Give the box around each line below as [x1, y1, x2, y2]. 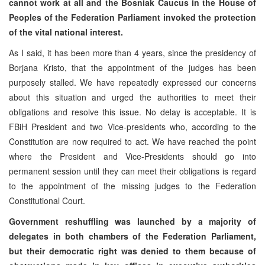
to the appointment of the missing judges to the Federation [9, 179, 256, 192]
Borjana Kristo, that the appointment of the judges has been [9, 61, 256, 73]
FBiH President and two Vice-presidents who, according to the [9, 120, 256, 132]
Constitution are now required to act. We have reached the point [9, 135, 256, 147]
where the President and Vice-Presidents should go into [9, 150, 256, 162]
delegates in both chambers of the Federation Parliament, [9, 230, 256, 242]
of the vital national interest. [9, 25, 123, 38]
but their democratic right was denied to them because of [9, 244, 256, 257]
